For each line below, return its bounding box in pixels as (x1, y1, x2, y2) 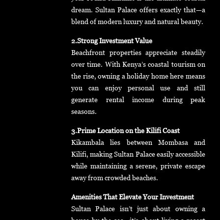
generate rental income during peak (71, 95, 205, 104)
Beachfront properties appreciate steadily (71, 48, 205, 57)
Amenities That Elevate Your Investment (71, 192, 194, 201)
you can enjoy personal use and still (71, 83, 205, 92)
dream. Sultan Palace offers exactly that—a (71, 5, 205, 14)
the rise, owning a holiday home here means (71, 72, 205, 81)
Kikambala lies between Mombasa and (71, 138, 205, 147)
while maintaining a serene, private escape (71, 162, 205, 170)
